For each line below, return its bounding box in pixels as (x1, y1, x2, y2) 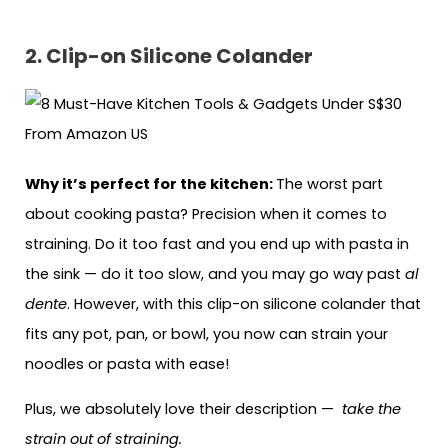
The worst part (276, 174, 383, 195)
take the (338, 398, 401, 419)
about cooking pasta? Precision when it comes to (25, 204, 387, 225)
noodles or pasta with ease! (25, 354, 233, 375)
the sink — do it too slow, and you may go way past (25, 264, 405, 285)
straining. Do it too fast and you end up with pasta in (25, 234, 409, 255)
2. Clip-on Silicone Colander (25, 42, 313, 71)
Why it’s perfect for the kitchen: (25, 174, 276, 195)
